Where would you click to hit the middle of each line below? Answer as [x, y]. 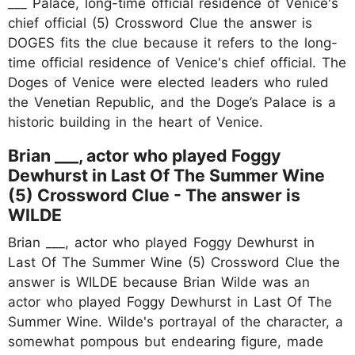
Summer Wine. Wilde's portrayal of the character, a [176, 321]
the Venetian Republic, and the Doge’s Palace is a [172, 102]
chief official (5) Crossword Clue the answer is [160, 23]
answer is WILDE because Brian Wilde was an [159, 282]
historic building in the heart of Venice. [136, 122]
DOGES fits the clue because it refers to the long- [173, 42]
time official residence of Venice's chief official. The [177, 62]
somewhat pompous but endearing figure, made [166, 341]
